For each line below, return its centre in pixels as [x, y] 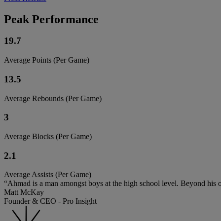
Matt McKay [24, 192]
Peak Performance [51, 19]
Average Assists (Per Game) [48, 175]
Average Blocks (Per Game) [48, 137]
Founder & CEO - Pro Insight [50, 201]
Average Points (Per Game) [47, 60]
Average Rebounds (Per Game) [53, 98]
